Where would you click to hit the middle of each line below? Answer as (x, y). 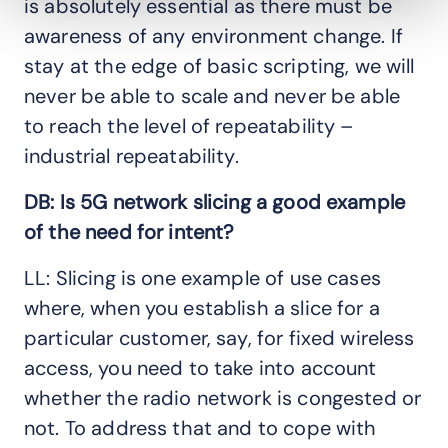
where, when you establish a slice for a (202, 307)
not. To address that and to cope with (200, 427)
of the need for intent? (129, 231)
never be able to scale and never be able (212, 95)
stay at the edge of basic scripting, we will (219, 65)
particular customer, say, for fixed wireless (219, 337)
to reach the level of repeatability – (189, 125)
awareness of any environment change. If (213, 35)
